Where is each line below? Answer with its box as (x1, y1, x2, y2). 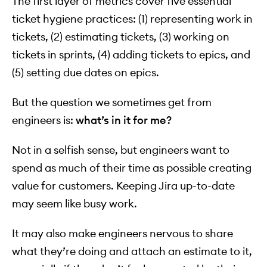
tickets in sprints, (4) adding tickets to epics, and (12, 48, 250, 62)
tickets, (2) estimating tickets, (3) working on (12, 30, 229, 44)
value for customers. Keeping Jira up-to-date (12, 179, 235, 193)
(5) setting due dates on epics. (12, 66, 159, 80)
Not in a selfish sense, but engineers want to (12, 143, 229, 157)
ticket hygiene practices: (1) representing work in (12, 12, 253, 26)
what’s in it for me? (76, 113, 172, 128)
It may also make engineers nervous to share (12, 226, 233, 241)
